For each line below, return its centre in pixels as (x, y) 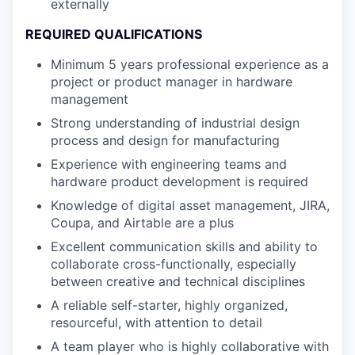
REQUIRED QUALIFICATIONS (114, 34)
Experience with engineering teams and (169, 164)
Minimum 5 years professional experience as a (190, 64)
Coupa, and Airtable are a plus (142, 223)
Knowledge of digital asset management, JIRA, (190, 205)
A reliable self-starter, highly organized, (169, 305)
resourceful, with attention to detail (157, 323)
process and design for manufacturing (165, 140)
